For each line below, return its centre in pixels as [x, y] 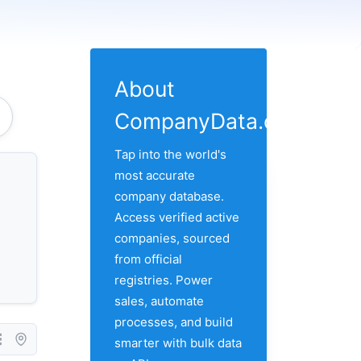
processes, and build [174, 322]
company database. [169, 196]
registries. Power [164, 280]
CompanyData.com [211, 121]
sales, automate [159, 301]
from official [148, 259]
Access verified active [177, 217]
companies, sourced [172, 238]
